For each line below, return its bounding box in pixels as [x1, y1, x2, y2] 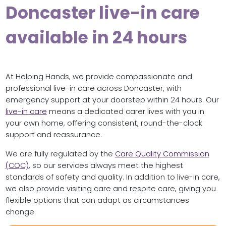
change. [5, 206, 36, 217]
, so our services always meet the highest [28, 160, 183, 171]
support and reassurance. [5, 130, 102, 140]
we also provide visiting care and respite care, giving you [5, 183, 216, 194]
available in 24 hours [5, 25, 187, 49]
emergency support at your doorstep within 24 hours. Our [5, 95, 219, 105]
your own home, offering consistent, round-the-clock [5, 118, 202, 129]
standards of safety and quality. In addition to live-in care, [5, 172, 220, 182]
